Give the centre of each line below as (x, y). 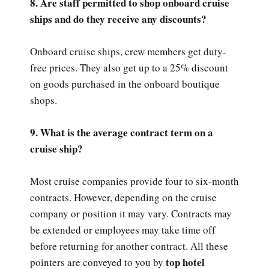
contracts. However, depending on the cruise (123, 198)
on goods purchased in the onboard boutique (125, 83)
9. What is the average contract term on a (122, 132)
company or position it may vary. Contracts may (131, 214)
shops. (44, 100)
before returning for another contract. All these (129, 246)
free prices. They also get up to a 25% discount (129, 67)
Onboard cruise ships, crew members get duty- (128, 51)
